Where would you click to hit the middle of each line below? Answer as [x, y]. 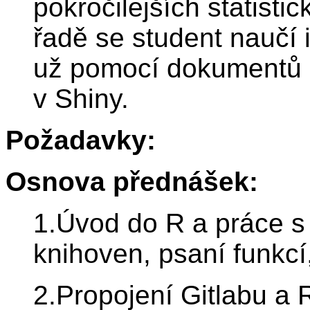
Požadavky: [81, 140]
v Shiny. [81, 99]
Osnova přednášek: [132, 182]
